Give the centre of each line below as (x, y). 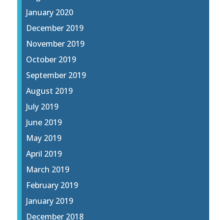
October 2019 (51, 60)
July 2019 (42, 107)
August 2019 (50, 91)
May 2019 (44, 138)
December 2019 (55, 28)
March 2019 (48, 170)
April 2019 (44, 154)
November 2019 (55, 44)
